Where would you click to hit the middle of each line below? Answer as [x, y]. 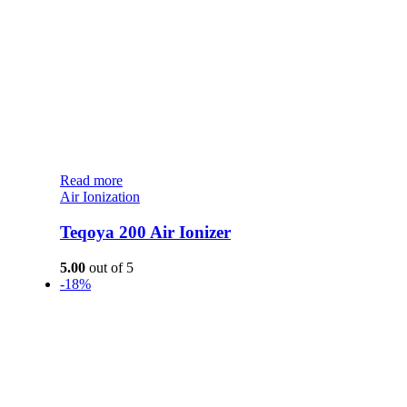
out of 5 [109, 267]
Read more [91, 181]
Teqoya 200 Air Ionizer [145, 233]
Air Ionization [99, 197]
